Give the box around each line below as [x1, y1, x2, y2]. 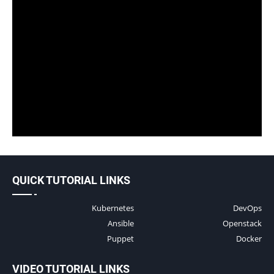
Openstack [223, 217, 262, 229]
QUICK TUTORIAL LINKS [12, 173, 130, 187]
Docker [236, 232, 262, 244]
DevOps [233, 202, 262, 213]
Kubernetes [92, 202, 134, 213]
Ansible [108, 217, 134, 229]
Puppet [107, 232, 134, 244]
